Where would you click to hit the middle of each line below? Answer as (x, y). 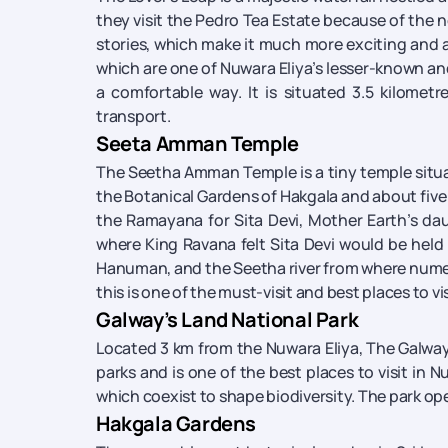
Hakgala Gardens (176, 423)
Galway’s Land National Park (227, 319)
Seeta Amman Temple (197, 143)
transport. (133, 116)
